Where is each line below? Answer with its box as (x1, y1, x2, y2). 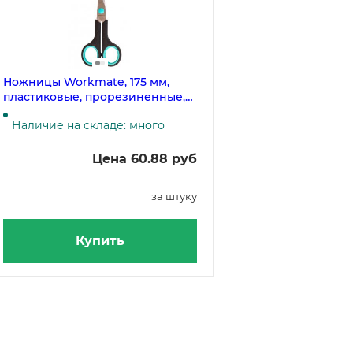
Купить (76, 233, 125, 248)
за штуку (151, 190, 198, 203)
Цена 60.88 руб (92, 151, 198, 166)
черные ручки (3, 105, 88, 119)
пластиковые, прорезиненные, (3, 90, 186, 104)
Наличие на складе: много (12, 118, 165, 132)
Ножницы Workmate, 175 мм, (3, 75, 170, 89)
